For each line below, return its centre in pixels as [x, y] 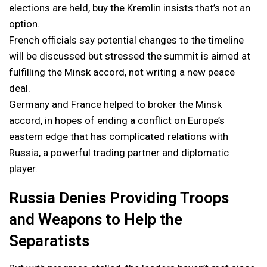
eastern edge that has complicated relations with [119, 136]
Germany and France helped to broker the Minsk [115, 104]
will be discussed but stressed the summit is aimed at [130, 56]
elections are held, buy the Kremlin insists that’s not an [130, 7]
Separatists [49, 240]
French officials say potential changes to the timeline [126, 40]
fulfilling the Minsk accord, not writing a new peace [122, 72]
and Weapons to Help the [96, 219]
